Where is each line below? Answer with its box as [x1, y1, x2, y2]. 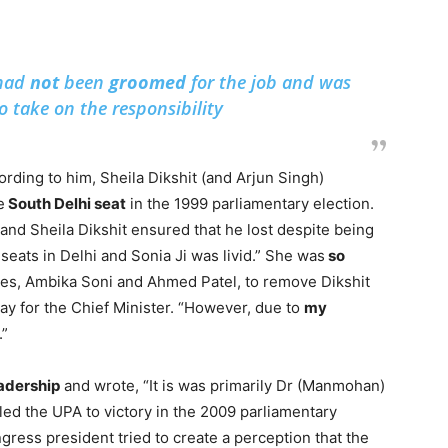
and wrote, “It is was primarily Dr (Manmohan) [60, 376, 385, 395]
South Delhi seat [5, 194, 126, 213]
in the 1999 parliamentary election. [126, 194, 374, 213]
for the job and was [185, 70, 351, 94]
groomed [108, 70, 186, 94]
